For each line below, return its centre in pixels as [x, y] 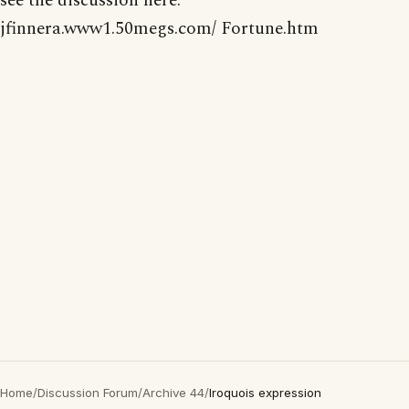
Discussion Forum [88, 393]
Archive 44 [173, 393]
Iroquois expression [265, 393]
